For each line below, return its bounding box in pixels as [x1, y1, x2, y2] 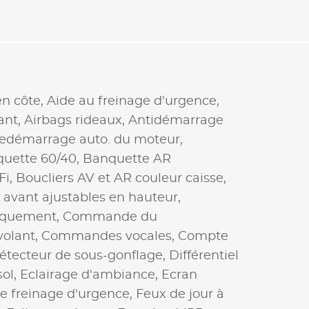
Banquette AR [83, 152, 171, 166]
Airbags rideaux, [24, 114, 128, 127]
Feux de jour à [136, 288, 224, 301]
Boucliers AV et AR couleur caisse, [16, 172, 226, 185]
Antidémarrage [128, 114, 223, 127]
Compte [178, 230, 228, 243]
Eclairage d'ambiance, [20, 268, 161, 281]
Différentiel [169, 249, 239, 262]
